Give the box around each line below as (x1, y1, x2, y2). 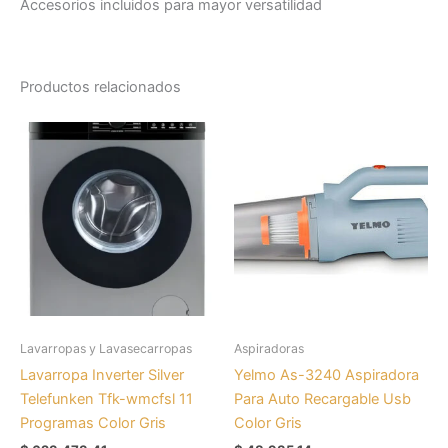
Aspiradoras (234, 340, 304, 356)
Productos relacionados (20, 77, 181, 96)
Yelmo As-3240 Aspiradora (234, 365, 419, 384)
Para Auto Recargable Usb (234, 389, 411, 408)
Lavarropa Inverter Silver (20, 365, 184, 384)
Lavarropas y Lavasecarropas (20, 340, 192, 356)
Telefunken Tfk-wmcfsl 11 (20, 389, 193, 408)
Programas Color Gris (20, 413, 166, 432)
